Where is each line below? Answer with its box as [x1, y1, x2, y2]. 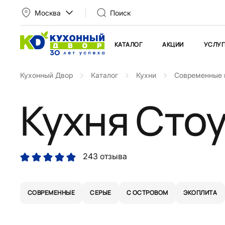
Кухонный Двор [20, 71, 73, 79]
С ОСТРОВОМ [126, 188, 168, 197]
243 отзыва [83, 151, 127, 161]
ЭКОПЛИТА [183, 188, 217, 197]
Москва [35, 8, 61, 17]
